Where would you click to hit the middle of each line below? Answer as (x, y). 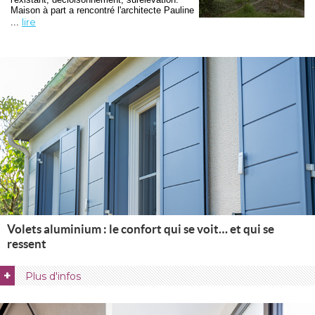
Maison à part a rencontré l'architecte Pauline (102, 10)
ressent (27, 244)
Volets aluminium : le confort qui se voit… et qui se (141, 229)
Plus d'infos (53, 276)
